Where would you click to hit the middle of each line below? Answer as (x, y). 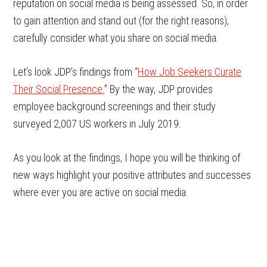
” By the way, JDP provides (159, 89)
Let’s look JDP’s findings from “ (76, 72)
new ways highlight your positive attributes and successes (132, 175)
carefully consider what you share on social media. (116, 38)
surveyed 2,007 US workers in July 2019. (97, 123)
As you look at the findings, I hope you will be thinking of (127, 157)
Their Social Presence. (59, 89)
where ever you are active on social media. (101, 192)
